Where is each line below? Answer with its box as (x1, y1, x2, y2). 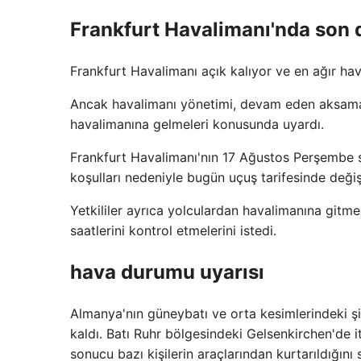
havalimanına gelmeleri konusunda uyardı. (70, 115, 324, 132)
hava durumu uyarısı (70, 259, 264, 284)
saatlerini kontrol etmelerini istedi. (70, 222, 276, 239)
